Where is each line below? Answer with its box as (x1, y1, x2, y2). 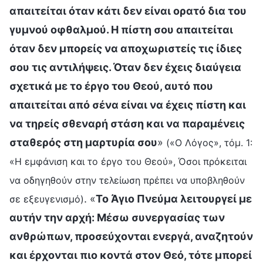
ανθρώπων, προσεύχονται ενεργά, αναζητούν (9, 230, 253, 242)
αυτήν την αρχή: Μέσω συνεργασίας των (9, 211, 225, 224)
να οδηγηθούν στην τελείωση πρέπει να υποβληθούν (9, 174, 245, 186)
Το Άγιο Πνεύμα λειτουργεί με (96, 192, 252, 205)
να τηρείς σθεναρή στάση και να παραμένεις (9, 117, 245, 130)
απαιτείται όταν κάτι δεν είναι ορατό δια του (9, 4, 247, 17)
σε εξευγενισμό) (9, 193, 84, 205)
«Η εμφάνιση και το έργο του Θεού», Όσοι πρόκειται (9, 155, 247, 167)
